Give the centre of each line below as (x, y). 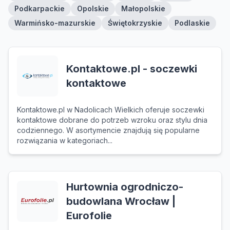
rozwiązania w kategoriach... (65, 140)
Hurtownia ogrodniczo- (125, 187)
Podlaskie (192, 23)
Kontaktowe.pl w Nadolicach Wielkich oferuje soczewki (111, 110)
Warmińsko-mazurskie (55, 23)
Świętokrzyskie (135, 23)
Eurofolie (89, 216)
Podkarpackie (40, 8)
